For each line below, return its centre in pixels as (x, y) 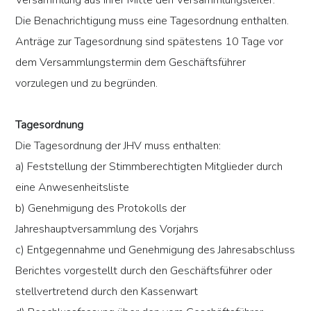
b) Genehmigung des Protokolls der (101, 209)
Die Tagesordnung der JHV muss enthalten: (118, 146)
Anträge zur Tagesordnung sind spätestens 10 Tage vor (150, 42)
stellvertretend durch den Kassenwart (107, 292)
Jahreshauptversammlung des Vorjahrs (107, 229)
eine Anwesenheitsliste (73, 188)
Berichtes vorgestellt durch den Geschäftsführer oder (144, 271)
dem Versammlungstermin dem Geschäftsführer (131, 63)
